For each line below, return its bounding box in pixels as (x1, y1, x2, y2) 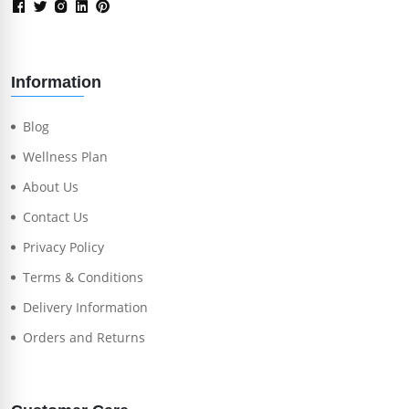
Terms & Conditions (23, 268, 143, 287)
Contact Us (23, 208, 89, 226)
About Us (23, 178, 79, 196)
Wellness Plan (23, 148, 108, 166)
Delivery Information (23, 299, 148, 317)
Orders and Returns (23, 329, 145, 347)
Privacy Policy (23, 238, 104, 257)
